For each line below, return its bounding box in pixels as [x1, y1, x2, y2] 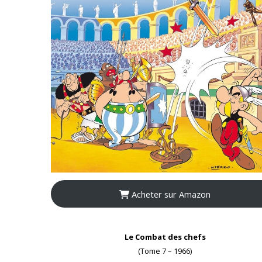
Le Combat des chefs [124, 232, 206, 243]
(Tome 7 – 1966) [138, 246, 192, 257]
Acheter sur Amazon [129, 188, 211, 200]
